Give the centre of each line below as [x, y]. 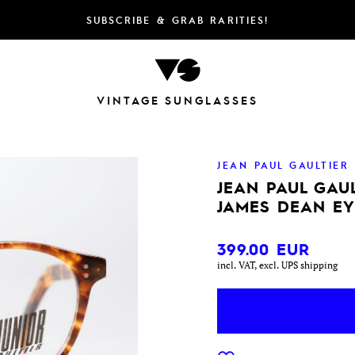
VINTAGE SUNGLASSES [177, 100]
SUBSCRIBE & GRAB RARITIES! [177, 20]
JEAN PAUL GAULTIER [283, 164]
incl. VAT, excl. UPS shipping [278, 265]
